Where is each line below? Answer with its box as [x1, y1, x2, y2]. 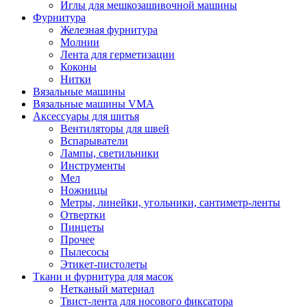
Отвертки [60, 209, 106, 221]
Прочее [60, 234, 95, 245]
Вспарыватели [60, 135, 128, 147]
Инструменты [60, 160, 125, 171]
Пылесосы [60, 246, 109, 258]
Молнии [60, 36, 99, 48]
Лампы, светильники [60, 147, 159, 159]
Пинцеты [60, 221, 104, 233]
